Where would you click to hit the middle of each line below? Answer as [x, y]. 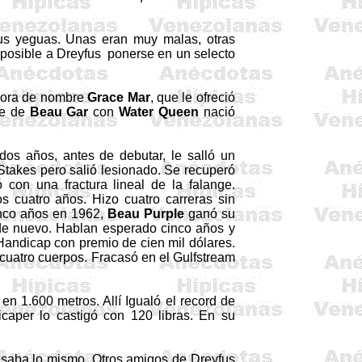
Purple [164, 214]
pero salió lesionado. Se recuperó [135, 170]
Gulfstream [204, 257]
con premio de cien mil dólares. [143, 243]
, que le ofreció [192, 97]
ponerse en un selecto [171, 54]
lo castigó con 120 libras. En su [134, 316]
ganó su [209, 214]
